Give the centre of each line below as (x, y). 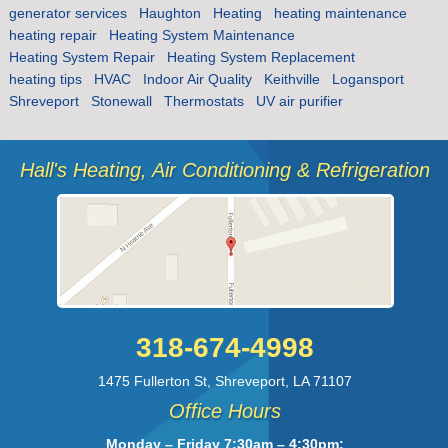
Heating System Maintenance (201, 35)
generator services (67, 13)
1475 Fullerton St (153, 381)
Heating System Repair (81, 57)
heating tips (45, 79)
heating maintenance (340, 13)
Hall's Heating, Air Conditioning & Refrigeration (225, 170)
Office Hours (225, 411)
